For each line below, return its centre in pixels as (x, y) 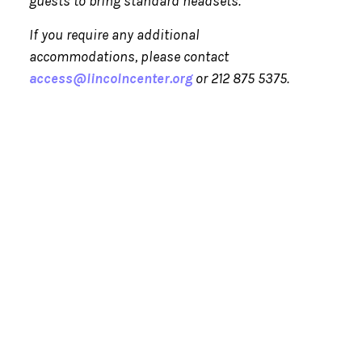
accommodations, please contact (128, 57)
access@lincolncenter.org (110, 79)
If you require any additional (114, 35)
